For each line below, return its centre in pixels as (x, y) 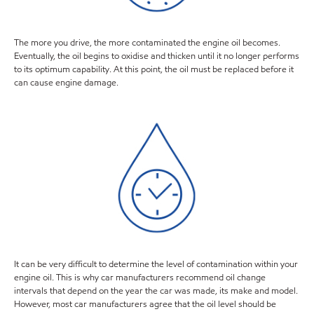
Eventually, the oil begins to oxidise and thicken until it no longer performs (157, 56)
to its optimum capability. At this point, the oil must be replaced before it (154, 70)
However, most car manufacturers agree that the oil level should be (145, 304)
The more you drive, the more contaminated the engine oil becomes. (147, 43)
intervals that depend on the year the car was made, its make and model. (156, 291)
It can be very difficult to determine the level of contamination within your (156, 264)
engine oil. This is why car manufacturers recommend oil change (140, 277)
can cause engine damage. (66, 83)
